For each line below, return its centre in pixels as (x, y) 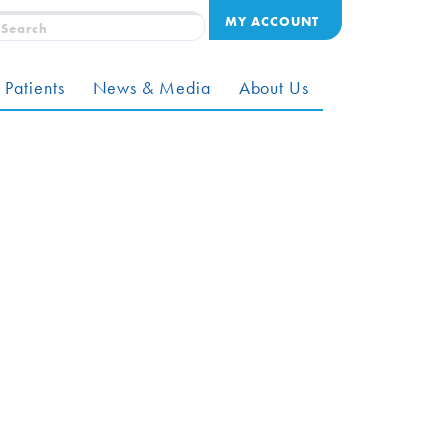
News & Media (151, 88)
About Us (273, 88)
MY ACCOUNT (271, 21)
